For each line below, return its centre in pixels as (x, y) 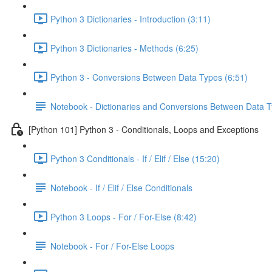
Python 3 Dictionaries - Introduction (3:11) (131, 19)
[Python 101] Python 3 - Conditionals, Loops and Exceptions (144, 129)
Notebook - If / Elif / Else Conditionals (121, 187)
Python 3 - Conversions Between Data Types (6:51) (149, 77)
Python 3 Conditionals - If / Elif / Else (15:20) (135, 158)
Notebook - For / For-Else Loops (112, 246)
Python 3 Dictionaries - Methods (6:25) (124, 48)
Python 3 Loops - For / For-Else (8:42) (124, 216)
